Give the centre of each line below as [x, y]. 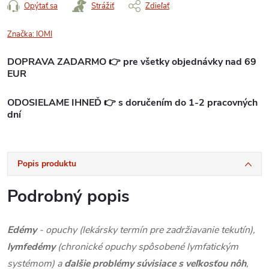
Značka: [22, 34]
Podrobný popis [68, 196]
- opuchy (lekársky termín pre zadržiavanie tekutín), [146, 230]
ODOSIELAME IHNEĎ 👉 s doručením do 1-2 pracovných [132, 102]
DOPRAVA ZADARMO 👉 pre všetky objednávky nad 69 [132, 62]
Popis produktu [47, 163]
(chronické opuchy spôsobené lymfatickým [147, 246]
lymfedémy [31, 246]
